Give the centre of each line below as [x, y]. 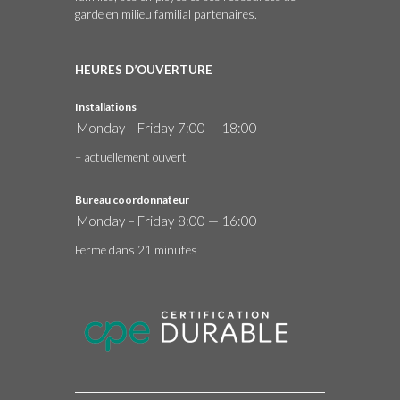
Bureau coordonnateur [132, 199]
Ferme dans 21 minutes [136, 250]
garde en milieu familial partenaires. [166, 14]
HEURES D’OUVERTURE [144, 69]
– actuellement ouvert [131, 157]
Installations [106, 106]
